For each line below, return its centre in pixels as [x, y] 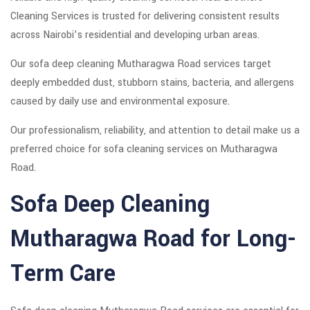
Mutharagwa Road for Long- [153, 239]
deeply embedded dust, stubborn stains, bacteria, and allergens [152, 83]
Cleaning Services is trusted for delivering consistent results [145, 17]
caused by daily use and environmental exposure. [120, 102]
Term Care [63, 274]
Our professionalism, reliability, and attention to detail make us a [155, 131]
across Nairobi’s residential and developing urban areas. [135, 35]
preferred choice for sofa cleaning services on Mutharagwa [144, 149]
